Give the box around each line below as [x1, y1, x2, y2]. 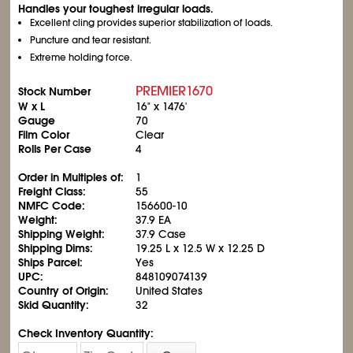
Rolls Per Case [18, 142, 92, 156]
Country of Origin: [18, 284, 110, 298]
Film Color [18, 128, 70, 142]
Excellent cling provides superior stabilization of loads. [30, 17, 273, 29]
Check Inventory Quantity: [18, 326, 154, 340]
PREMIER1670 [136, 83, 214, 99]
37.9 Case [136, 227, 187, 241]
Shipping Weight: [18, 227, 106, 241]
